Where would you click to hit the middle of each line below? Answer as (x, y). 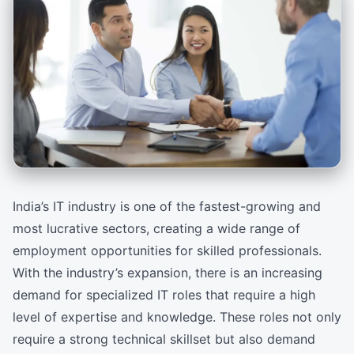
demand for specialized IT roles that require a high (164, 295)
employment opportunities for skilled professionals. (167, 251)
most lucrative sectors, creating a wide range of (156, 229)
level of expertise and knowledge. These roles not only (177, 317)
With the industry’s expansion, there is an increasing (168, 273)
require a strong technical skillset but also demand (164, 339)
